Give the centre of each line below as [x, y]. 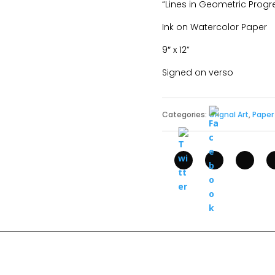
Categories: [185, 114]
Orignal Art [228, 114]
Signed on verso [197, 73]
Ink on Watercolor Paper [214, 27]
